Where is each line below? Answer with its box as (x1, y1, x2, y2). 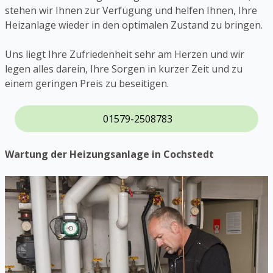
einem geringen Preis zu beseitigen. (5, 77, 169, 91)
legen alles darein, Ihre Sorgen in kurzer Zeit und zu (5, 62, 243, 76)
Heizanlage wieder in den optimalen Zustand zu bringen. (5, 18, 263, 32)
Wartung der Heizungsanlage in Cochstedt (5, 147, 214, 161)
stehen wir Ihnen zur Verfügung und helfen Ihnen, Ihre (5, 4, 257, 18)
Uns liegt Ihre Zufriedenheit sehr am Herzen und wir (5, 48, 244, 62)
